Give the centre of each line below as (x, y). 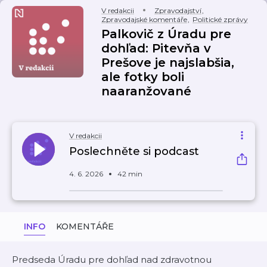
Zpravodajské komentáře (144, 19)
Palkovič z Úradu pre (166, 34)
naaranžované (146, 91)
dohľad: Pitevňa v (156, 48)
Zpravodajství (178, 10)
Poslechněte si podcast (134, 151)
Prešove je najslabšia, (168, 63)
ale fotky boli (143, 77)
